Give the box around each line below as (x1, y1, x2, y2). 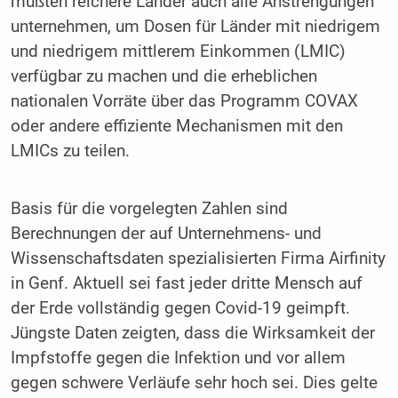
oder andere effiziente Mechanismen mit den (10, 115, 343, 136)
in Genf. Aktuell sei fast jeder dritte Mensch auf (10, 274, 362, 294)
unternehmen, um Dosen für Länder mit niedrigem (10, 16, 380, 36)
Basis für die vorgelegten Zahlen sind (10, 199, 288, 219)
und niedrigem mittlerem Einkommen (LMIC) (10, 41, 346, 61)
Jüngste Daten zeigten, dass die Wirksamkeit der (10, 323, 375, 344)
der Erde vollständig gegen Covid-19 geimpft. (10, 298, 350, 319)
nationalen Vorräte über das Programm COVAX (10, 91, 358, 111)
